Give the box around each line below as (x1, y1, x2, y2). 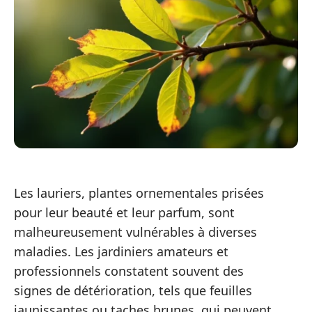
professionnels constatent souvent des (14, 263, 244, 280)
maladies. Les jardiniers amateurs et (14, 243, 228, 260)
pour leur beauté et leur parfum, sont (14, 204, 235, 221)
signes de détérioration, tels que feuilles (14, 282, 252, 299)
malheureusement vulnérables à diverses (14, 224, 257, 241)
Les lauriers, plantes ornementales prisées (14, 185, 264, 202)
